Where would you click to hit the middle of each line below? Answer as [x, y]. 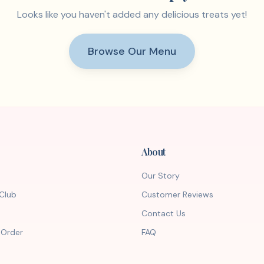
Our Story [161, 176]
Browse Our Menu [132, 51]
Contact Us [164, 213]
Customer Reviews [177, 194]
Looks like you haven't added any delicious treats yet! [132, 14]
